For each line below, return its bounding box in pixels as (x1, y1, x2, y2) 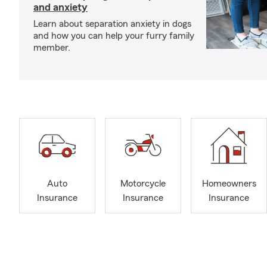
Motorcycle (120, 179, 166, 189)
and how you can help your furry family (33, 31, 194, 41)
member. (33, 43, 70, 52)
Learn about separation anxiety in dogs (33, 19, 191, 29)
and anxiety (33, 2, 88, 13)
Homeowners (201, 179, 256, 189)
